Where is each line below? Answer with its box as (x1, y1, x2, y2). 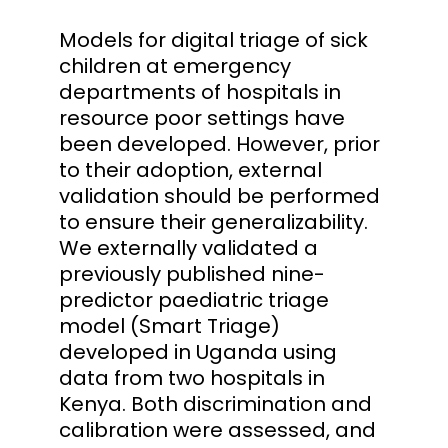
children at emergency (59, 51, 291, 80)
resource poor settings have (59, 103, 345, 132)
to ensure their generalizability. (59, 207, 368, 236)
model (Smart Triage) (59, 311, 280, 340)
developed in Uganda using (59, 337, 337, 366)
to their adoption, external (59, 155, 322, 184)
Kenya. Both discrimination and (59, 389, 372, 418)
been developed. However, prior (59, 129, 380, 158)
